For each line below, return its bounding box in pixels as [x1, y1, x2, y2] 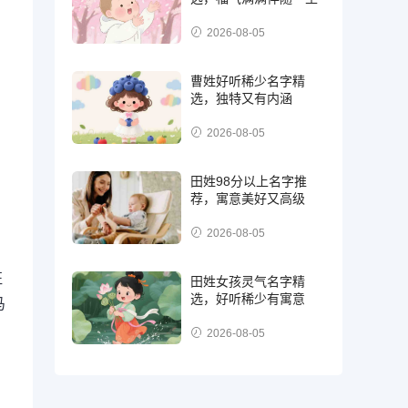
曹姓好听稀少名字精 [190, 73, 306, 88]
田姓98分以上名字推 [190, 173, 308, 189]
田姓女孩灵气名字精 [190, 273, 306, 289]
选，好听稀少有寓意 [190, 291, 306, 306]
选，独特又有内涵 [190, 90, 293, 106]
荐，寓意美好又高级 [190, 190, 306, 206]
